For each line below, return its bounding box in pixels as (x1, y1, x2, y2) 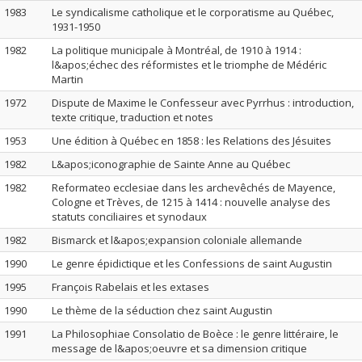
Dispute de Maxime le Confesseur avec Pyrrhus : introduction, (52, 95, 354, 110)
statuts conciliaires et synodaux (52, 209, 207, 224)
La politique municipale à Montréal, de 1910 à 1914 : (52, 43, 301, 57)
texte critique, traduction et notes (52, 110, 213, 124)
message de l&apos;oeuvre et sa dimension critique (52, 341, 307, 356)
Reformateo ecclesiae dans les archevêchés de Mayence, (52, 180, 335, 195)
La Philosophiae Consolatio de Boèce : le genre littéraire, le (52, 326, 339, 341)
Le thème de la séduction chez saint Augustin (52, 303, 272, 318)
